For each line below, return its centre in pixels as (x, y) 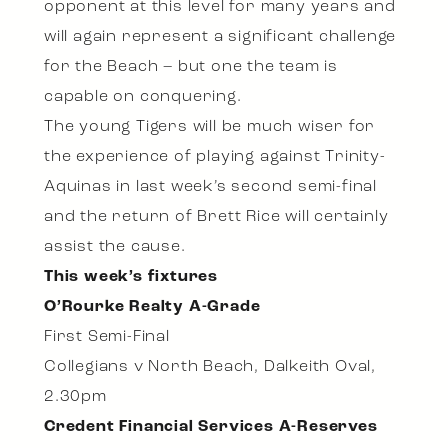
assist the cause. (115, 247)
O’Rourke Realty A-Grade (152, 307)
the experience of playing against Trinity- (215, 157)
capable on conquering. (143, 97)
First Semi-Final (107, 337)
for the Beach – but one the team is (191, 67)
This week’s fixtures (131, 277)
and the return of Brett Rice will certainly (216, 217)
